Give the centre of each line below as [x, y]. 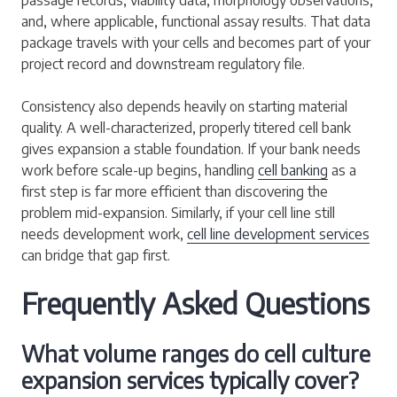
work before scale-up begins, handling [140, 170]
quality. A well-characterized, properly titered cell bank [186, 127]
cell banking [293, 170]
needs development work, [104, 234]
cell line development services [278, 234]
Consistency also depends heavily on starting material [184, 106]
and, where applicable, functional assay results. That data [196, 21]
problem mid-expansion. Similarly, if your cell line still [178, 212]
